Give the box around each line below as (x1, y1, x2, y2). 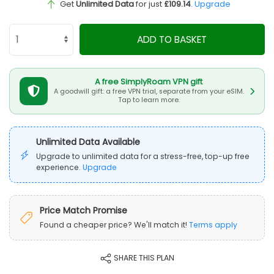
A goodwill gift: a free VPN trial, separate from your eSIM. (53, 87, 244, 97)
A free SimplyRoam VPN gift (95, 76, 202, 88)
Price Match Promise (40, 204, 127, 217)
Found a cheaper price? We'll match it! (40, 219, 189, 230)
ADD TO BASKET (137, 32, 207, 46)
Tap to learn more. (117, 95, 180, 105)
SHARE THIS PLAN (112, 253, 174, 264)
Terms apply (189, 219, 237, 230)
